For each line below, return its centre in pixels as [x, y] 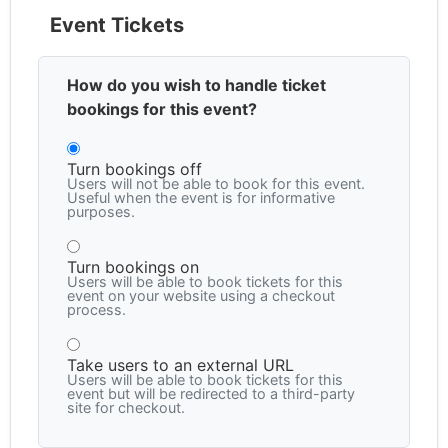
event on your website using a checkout [201, 296]
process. [96, 310]
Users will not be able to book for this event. [216, 184]
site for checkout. [126, 408]
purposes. [101, 212]
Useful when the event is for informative [201, 198]
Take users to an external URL [180, 365]
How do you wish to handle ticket [196, 85]
